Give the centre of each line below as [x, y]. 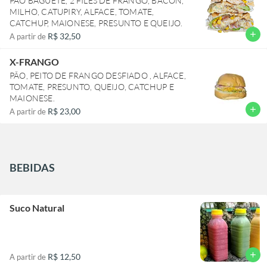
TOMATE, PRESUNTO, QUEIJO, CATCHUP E [92, 86]
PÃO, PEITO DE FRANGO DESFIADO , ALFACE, [98, 75]
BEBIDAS [32, 167]
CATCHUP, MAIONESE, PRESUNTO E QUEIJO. [96, 23]
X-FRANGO [34, 61]
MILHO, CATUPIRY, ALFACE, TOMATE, [82, 11]
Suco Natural [37, 207]
